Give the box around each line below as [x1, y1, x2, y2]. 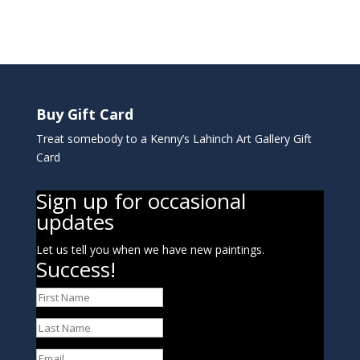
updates [35, 207, 114, 237]
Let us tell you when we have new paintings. [35, 242, 264, 258]
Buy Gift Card [35, 104, 133, 125]
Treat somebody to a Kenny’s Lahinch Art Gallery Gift [35, 131, 315, 147]
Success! [35, 255, 116, 284]
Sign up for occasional [35, 186, 246, 216]
